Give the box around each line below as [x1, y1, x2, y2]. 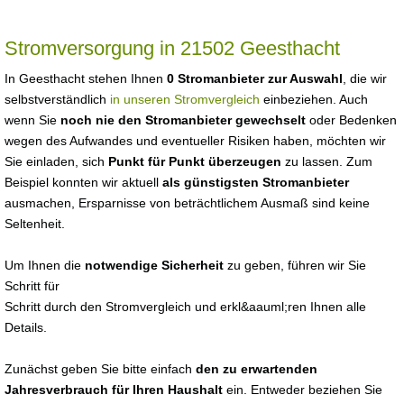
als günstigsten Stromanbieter [162, 175, 349, 189]
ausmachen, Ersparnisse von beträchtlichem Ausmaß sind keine [5, 196, 370, 210]
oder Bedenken [306, 113, 397, 127]
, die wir [343, 71, 387, 86]
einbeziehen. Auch [260, 92, 368, 106]
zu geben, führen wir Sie [224, 258, 366, 272]
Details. [5, 320, 47, 335]
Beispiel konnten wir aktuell [5, 175, 162, 189]
